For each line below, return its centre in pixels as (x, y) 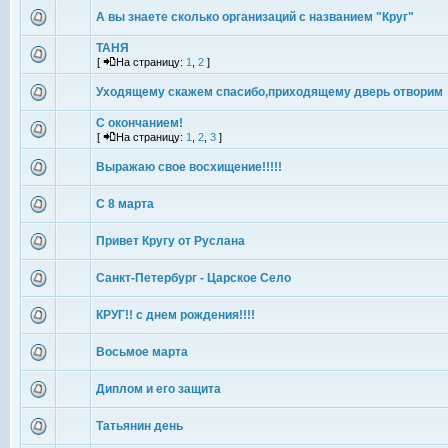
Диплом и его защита (158, 389)
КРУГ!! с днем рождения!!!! (175, 315)
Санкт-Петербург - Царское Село (193, 278)
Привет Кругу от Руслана (170, 241)
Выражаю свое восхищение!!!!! (189, 167)
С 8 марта (125, 204)
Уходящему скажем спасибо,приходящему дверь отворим (269, 92)
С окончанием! (139, 123)
